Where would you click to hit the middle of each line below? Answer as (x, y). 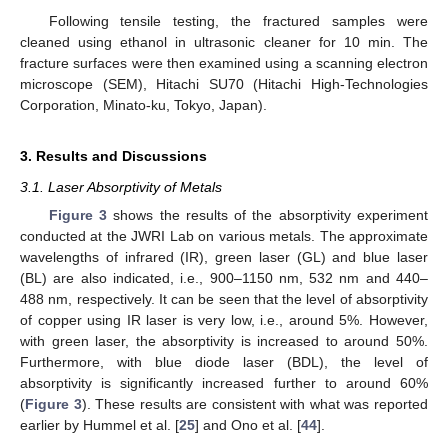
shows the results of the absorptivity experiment (267, 215)
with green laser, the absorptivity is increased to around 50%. (224, 341)
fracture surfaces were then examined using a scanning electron (224, 63)
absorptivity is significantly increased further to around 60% (224, 383)
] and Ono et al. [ (248, 425)
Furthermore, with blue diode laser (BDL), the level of (224, 362)
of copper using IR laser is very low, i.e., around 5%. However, (224, 320)
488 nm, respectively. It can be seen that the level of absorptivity (224, 299)
